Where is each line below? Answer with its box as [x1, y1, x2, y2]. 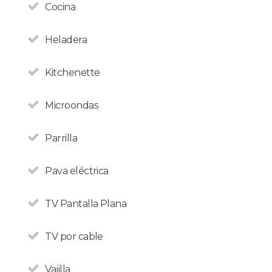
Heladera [45, 33, 87, 46]
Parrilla [45, 132, 78, 144]
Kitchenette [45, 66, 100, 78]
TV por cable [45, 230, 103, 242]
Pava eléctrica [45, 165, 109, 177]
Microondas [45, 99, 98, 111]
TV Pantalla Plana [45, 197, 127, 209]
